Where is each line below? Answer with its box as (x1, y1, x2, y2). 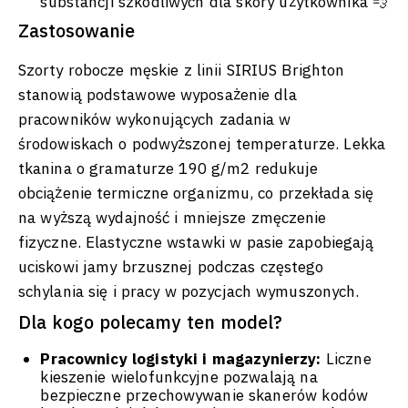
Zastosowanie (18, 18, 135, 44)
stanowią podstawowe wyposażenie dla (18, 85, 297, 106)
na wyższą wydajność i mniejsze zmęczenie (18, 208, 327, 229)
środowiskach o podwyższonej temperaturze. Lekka (18, 134, 385, 155)
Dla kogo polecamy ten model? (18, 310, 282, 335)
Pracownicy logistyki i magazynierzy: (40, 349, 321, 370)
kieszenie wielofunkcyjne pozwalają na (40, 367, 318, 388)
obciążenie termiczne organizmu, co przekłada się (18, 183, 374, 204)
